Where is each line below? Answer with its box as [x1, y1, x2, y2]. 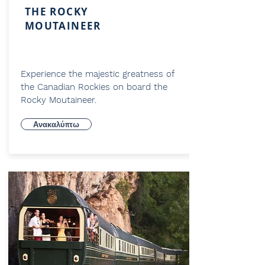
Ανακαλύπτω [33, 119, 79, 129]
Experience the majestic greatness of [21, 69, 174, 79]
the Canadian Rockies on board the [21, 82, 167, 92]
